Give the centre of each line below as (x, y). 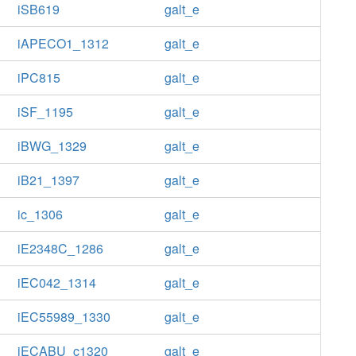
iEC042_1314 (56, 282)
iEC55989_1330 (64, 317)
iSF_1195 (45, 112)
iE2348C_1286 (60, 248)
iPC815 (39, 77)
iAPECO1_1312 (63, 43)
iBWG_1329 (52, 146)
